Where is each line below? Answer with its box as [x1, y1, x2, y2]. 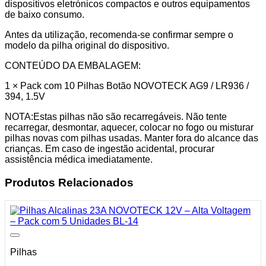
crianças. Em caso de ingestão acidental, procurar [5, 143, 214, 154]
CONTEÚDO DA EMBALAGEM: [5, 60, 141, 71]
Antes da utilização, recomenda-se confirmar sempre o [5, 29, 233, 40]
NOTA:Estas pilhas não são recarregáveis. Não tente [5, 111, 227, 122]
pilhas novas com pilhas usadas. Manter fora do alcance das [5, 132, 258, 143]
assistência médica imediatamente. [5, 154, 153, 164]
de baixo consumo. [5, 9, 84, 20]
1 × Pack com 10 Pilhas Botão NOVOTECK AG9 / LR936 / [5, 80, 249, 91]
